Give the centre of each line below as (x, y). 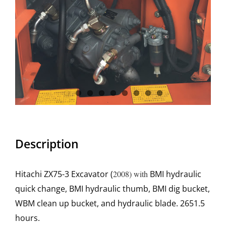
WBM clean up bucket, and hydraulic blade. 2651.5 (110, 204)
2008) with (131, 174)
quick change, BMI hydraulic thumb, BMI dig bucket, (112, 189)
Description (47, 144)
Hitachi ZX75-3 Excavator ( (64, 174)
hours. (27, 218)
